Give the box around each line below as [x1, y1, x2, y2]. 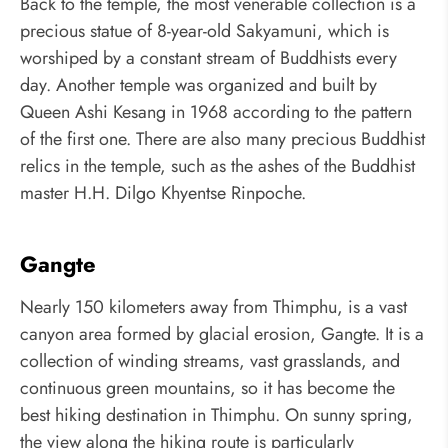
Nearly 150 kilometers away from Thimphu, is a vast [20, 293, 407, 320]
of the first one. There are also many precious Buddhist [20, 126, 425, 153]
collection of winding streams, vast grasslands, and [20, 347, 400, 374]
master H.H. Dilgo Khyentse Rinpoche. [20, 180, 306, 207]
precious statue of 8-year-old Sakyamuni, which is [20, 18, 389, 45]
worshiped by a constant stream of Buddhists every [20, 45, 397, 72]
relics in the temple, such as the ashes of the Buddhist [20, 153, 415, 180]
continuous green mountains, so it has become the [20, 374, 395, 401]
